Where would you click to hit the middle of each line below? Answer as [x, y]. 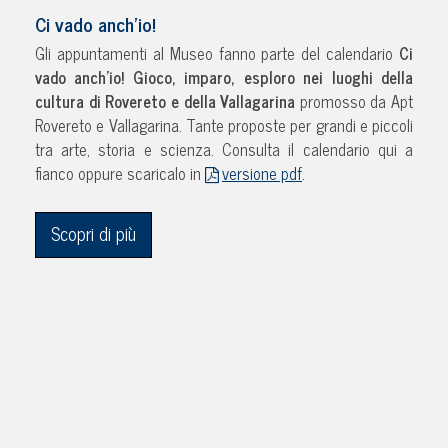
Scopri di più [93, 233]
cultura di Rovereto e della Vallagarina [167, 100]
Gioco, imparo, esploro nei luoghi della [273, 76]
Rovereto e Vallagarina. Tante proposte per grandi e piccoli [224, 124]
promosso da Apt [356, 100]
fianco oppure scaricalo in [120, 172]
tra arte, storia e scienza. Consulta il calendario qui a [224, 148]
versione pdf [262, 172]
